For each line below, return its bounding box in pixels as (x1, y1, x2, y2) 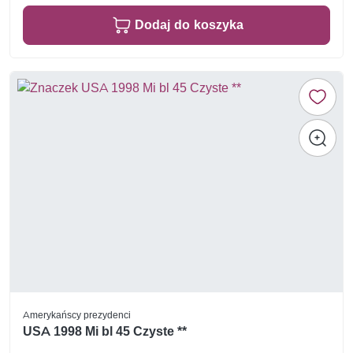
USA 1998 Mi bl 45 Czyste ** (23, 323, 187, 339)
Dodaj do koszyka (135, 17, 243, 32)
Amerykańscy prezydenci (23, 308, 131, 321)
